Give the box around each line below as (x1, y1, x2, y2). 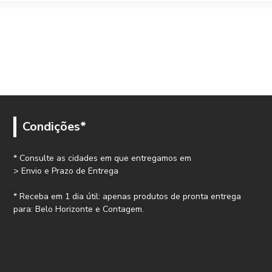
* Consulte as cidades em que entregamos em (13, 152, 192, 164)
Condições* (22, 118, 87, 135)
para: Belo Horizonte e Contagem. (13, 203, 144, 215)
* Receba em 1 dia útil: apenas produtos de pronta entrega (13, 191, 242, 202)
